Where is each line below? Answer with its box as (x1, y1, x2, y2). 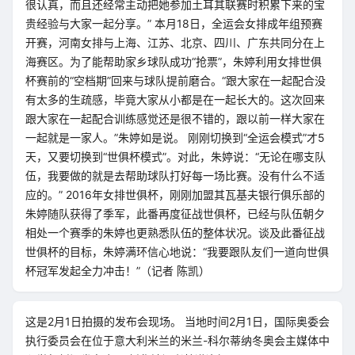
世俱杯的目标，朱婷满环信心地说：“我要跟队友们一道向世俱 (25, 245, 329, 258)
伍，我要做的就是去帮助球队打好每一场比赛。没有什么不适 (25, 169, 325, 182)
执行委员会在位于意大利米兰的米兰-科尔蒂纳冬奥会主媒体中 (25, 334, 330, 347)
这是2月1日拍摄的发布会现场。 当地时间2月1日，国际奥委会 (25, 315, 330, 328)
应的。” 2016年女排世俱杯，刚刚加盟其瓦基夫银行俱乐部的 (25, 188, 325, 201)
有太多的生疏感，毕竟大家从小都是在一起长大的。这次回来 (25, 93, 325, 106)
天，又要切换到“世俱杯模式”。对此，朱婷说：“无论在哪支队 (25, 150, 326, 163)
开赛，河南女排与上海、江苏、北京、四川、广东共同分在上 (25, 36, 325, 49)
